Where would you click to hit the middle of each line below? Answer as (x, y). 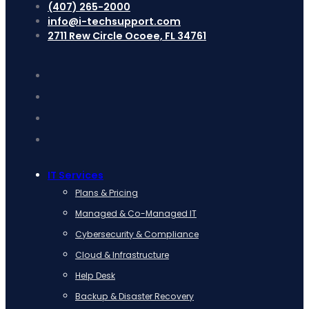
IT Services (76, 176)
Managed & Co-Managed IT (136, 214)
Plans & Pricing (107, 193)
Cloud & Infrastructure (122, 255)
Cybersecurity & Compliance (137, 235)
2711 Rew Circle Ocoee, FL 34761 (127, 36)
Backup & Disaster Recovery (134, 297)
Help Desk (95, 276)
